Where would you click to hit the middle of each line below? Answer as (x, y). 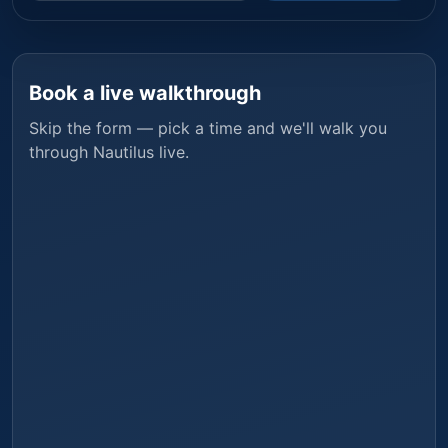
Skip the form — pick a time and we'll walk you (208, 127)
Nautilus (123, 151)
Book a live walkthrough (145, 92)
